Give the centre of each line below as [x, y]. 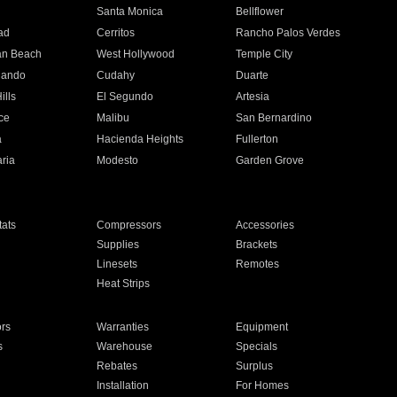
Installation [122, 385]
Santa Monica [129, 12]
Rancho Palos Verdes [288, 33]
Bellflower [260, 12]
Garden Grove [270, 160]
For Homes [263, 385]
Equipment [262, 327]
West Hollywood [135, 54]
